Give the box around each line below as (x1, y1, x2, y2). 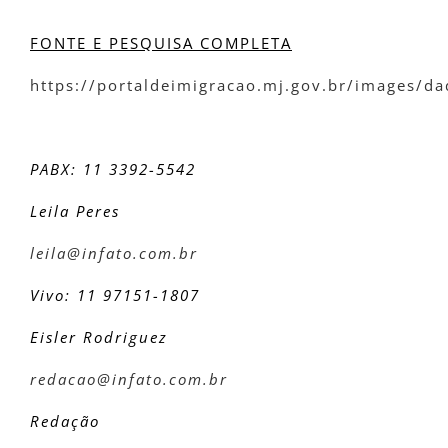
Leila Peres (30, 201, 120, 222)
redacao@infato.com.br (30, 369, 228, 390)
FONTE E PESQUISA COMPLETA (30, 33, 292, 54)
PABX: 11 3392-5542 (30, 159, 196, 180)
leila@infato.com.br (30, 243, 198, 264)
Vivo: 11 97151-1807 (30, 285, 206, 306)
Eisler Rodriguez (30, 327, 168, 348)
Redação (30, 411, 100, 432)
